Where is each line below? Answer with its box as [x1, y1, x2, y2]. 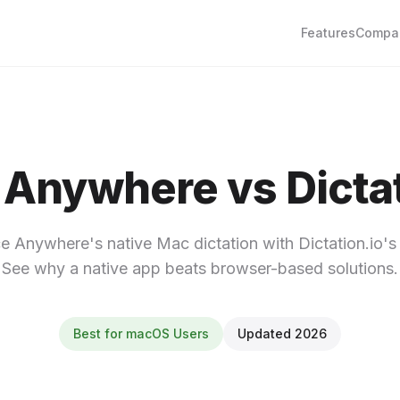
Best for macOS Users [73, 326, 209, 341]
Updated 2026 [237, 326, 327, 341]
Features [301, 25, 355, 40]
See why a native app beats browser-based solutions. [2, 259, 398, 278]
